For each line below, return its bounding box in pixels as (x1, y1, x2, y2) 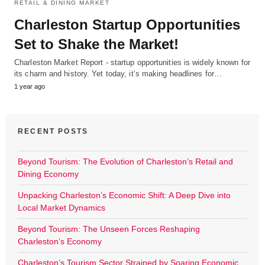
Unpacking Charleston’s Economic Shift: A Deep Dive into (18, 190, 231, 201)
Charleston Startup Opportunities (14, 17, 240, 33)
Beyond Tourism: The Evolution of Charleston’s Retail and (18, 157, 233, 167)
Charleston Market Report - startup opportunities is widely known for (14, 58, 250, 67)
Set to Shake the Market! (14, 36, 179, 53)
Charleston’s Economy (18, 237, 102, 247)
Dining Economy (18, 169, 79, 179)
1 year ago (14, 83, 45, 91)
